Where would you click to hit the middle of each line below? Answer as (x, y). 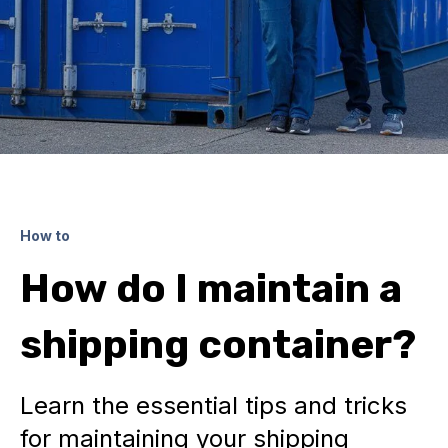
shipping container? (218, 344)
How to (45, 235)
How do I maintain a (211, 288)
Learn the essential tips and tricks (213, 405)
